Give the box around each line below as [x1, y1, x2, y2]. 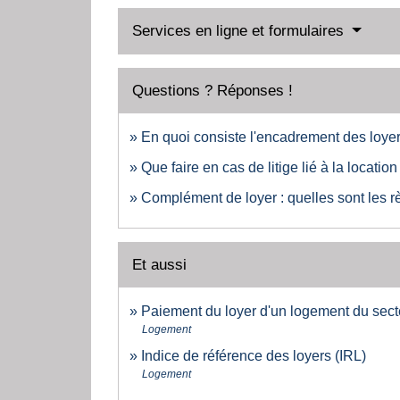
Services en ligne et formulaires [132, 22, 348, 40]
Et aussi [132, 256, 187, 274]
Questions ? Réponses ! [132, 82, 293, 100]
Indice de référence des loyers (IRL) [141, 348, 366, 364]
